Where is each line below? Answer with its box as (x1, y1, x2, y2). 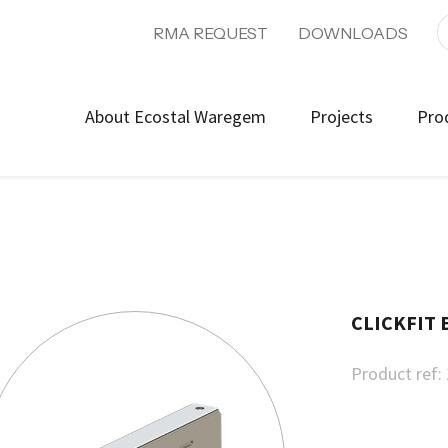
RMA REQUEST (152, 23, 268, 43)
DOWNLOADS (297, 23, 408, 43)
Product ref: (351, 362, 442, 386)
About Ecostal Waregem (85, 105, 266, 128)
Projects (310, 105, 373, 128)
